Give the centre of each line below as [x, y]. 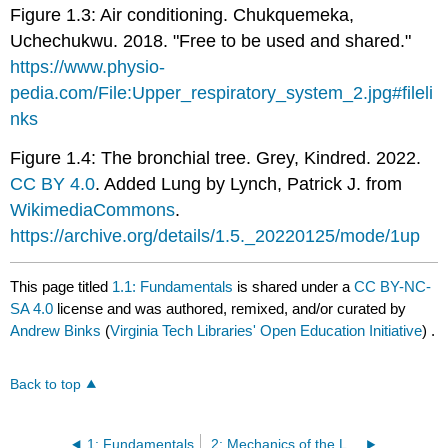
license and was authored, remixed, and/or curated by [230, 308]
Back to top [46, 384]
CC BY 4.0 [53, 183]
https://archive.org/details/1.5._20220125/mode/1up [215, 235]
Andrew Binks [56, 330]
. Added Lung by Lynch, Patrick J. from [249, 183]
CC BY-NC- [393, 286]
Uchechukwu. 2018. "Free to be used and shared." [211, 41]
